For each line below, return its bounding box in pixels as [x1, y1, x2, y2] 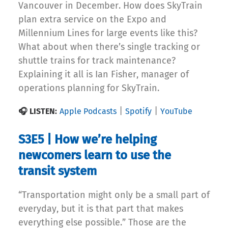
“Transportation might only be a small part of [18, 189, 210, 201]
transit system [18, 164, 97, 179]
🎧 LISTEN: [18, 106, 57, 117]
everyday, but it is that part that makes [18, 203, 183, 215]
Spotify [125, 106, 152, 117]
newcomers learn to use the [18, 148, 171, 163]
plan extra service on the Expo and [18, 14, 166, 25]
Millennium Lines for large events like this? [18, 27, 197, 39]
